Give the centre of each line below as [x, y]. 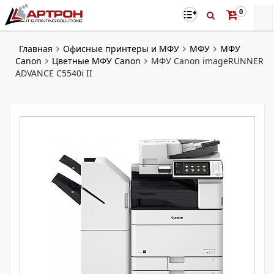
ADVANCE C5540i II [54, 73]
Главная [36, 49]
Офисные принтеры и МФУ [121, 49]
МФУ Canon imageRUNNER [207, 61]
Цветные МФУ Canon [96, 61]
